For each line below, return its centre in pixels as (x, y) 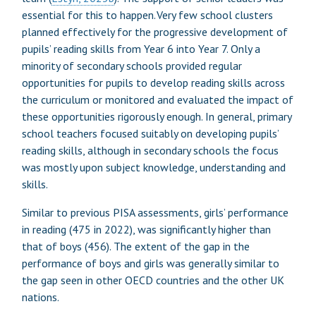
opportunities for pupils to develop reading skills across (153, 82)
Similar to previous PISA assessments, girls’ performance (155, 212)
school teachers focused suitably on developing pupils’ (150, 133)
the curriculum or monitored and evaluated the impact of (157, 99)
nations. (40, 297)
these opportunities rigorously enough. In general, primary (156, 116)
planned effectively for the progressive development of (154, 31)
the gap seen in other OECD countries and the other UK (153, 280)
